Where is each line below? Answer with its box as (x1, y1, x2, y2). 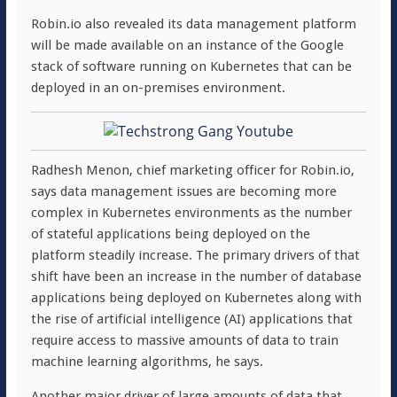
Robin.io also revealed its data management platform (30, 16, 356, 32)
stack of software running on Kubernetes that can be (30, 58, 352, 74)
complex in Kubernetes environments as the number (30, 205, 352, 221)
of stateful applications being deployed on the (30, 226, 310, 242)
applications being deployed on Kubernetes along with (30, 290, 362, 306)
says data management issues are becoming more (30, 183, 337, 199)
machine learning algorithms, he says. (30, 354, 263, 370)
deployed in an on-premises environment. (30, 80, 285, 96)
